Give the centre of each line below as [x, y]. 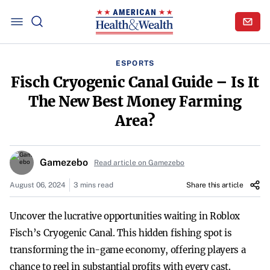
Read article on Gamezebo [139, 163]
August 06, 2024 [38, 185]
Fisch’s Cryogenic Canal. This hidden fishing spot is [121, 233]
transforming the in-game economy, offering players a [128, 250]
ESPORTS [135, 63]
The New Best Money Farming [135, 102]
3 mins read [93, 185]
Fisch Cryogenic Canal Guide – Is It [135, 82]
